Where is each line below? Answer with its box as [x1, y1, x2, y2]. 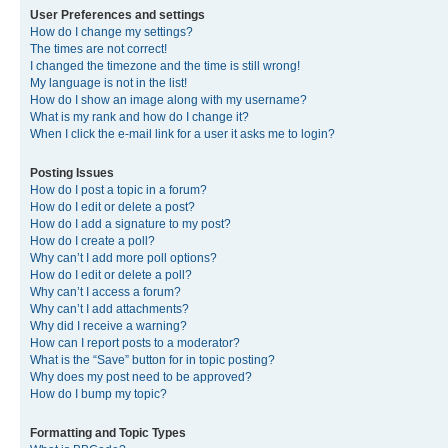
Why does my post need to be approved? [30, 369, 252, 384]
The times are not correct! [30, 41, 167, 56]
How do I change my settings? [30, 24, 193, 39]
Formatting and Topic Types [30, 425, 186, 440]
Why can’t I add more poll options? [30, 250, 217, 265]
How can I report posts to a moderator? [30, 335, 240, 350]
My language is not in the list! [30, 75, 187, 90]
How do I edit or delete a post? [30, 199, 195, 214]
